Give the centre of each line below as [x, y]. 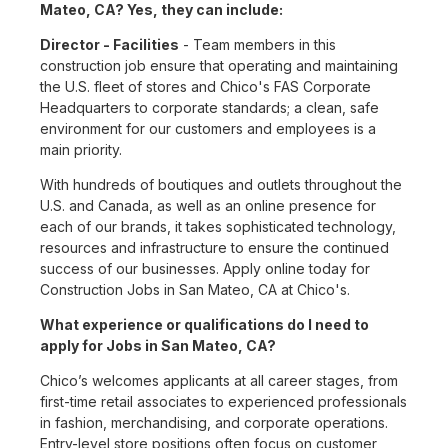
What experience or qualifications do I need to [204, 325]
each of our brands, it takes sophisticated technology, [218, 227]
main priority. [81, 150]
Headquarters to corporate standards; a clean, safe [209, 108]
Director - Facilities [109, 45]
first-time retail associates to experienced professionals [223, 402]
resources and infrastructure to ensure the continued [214, 248]
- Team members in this [257, 45]
